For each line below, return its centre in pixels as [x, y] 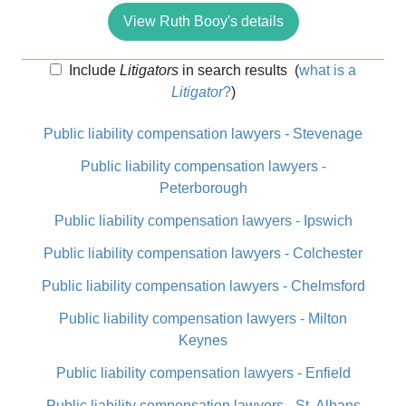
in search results [233, 70]
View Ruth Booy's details [203, 21]
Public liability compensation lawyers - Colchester [203, 253]
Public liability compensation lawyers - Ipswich [203, 221]
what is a [328, 70]
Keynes [203, 340]
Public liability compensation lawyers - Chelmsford [203, 286]
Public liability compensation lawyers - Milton [203, 319]
